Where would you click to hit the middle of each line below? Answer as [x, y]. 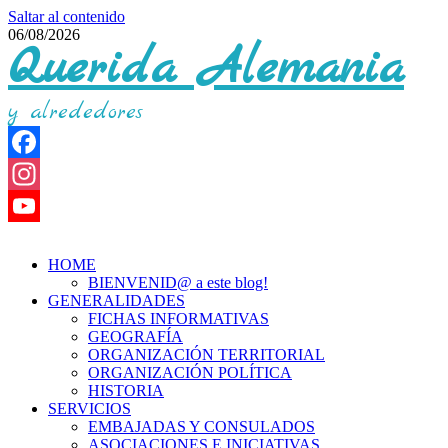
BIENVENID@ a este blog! [178, 282]
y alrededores [75, 112]
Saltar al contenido [66, 16]
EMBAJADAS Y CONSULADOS [201, 426]
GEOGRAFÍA [135, 336]
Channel [34, 269]
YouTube [37, 237]
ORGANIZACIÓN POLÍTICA [190, 372]
